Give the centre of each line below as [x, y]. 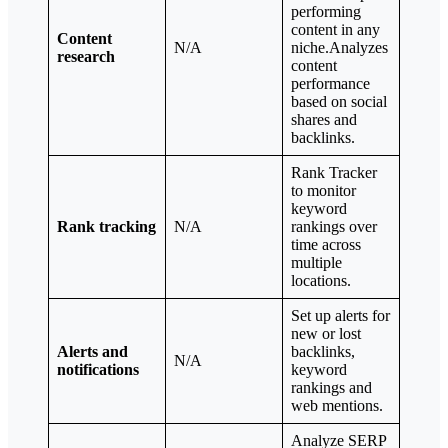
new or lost [326, 333]
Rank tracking [106, 226]
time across [326, 244]
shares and [324, 119]
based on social [339, 101]
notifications [98, 369]
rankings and [331, 387]
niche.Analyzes [339, 47]
